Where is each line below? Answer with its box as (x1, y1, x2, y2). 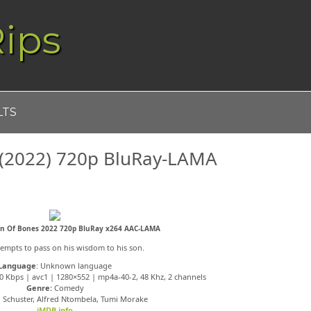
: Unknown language (36, 260, 112, 271)
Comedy (51, 283, 84, 293)
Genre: (26, 283, 52, 293)
